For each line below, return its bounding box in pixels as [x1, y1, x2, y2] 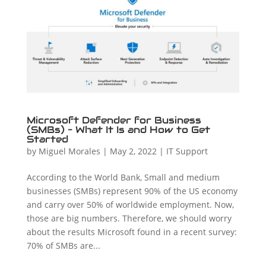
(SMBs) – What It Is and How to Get [26, 123, 210, 136]
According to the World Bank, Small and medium [26, 171, 220, 183]
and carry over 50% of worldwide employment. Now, [26, 198, 234, 210]
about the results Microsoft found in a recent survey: [26, 226, 237, 237]
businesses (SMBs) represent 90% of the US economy [26, 185, 237, 197]
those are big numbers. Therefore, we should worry [26, 212, 232, 224]
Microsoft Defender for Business [26, 113, 201, 126]
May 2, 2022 [109, 145, 157, 157]
